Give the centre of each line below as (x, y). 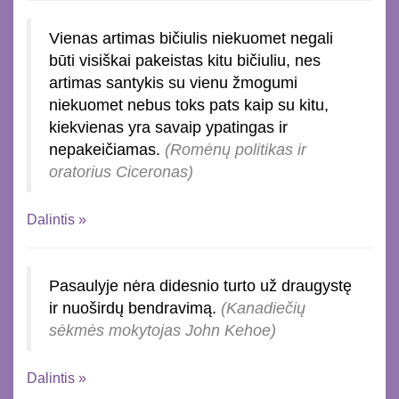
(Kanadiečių (263, 308)
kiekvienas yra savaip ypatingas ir (168, 127)
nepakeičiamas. (107, 149)
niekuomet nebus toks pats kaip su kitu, (189, 105)
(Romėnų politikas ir (236, 149)
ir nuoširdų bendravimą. (135, 308)
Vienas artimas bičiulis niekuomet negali (191, 38)
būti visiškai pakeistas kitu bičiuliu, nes (185, 60)
